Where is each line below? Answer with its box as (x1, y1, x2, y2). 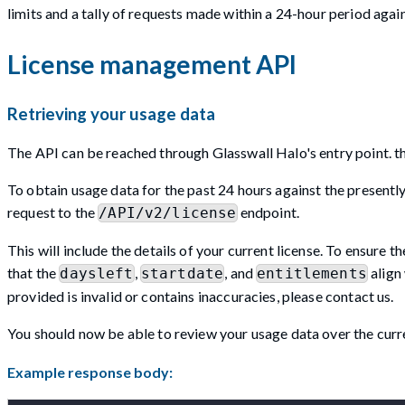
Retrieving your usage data (7, 104, 215, 125)
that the (7, 263, 60, 281)
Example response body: (7, 363, 173, 381)
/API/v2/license (99, 203, 237, 221)
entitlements (257, 264, 367, 282)
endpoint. (237, 202, 300, 221)
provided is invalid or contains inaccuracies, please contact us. (7, 287, 394, 305)
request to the (7, 202, 99, 221)
